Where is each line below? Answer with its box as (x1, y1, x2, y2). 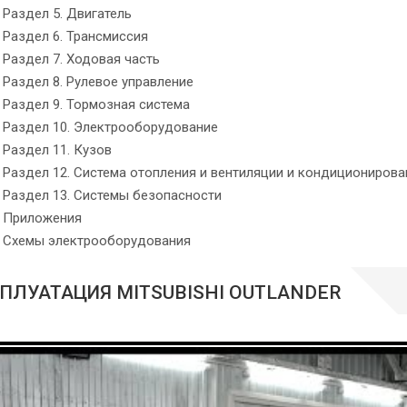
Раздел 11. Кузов (2, 141, 112, 158)
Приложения (2, 209, 82, 226)
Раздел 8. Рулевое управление (2, 73, 194, 90)
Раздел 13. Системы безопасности (2, 186, 222, 203)
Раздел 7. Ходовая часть (2, 50, 160, 67)
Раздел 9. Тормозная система (2, 95, 190, 113)
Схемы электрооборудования (2, 232, 191, 249)
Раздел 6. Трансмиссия (2, 27, 148, 45)
